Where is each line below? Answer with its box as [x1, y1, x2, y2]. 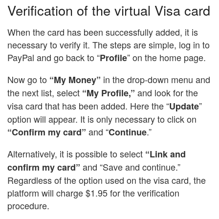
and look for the [135, 86, 198, 99]
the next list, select [7, 86, 80, 99]
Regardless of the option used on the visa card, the [7, 174, 206, 187]
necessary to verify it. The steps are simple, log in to [7, 38, 210, 51]
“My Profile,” [80, 87, 135, 100]
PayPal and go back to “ [7, 51, 100, 64]
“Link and [145, 148, 186, 161]
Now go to [7, 73, 49, 86]
